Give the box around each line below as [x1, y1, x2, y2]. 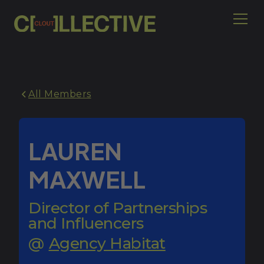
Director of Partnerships [28, 198, 207, 217]
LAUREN [28, 136, 122, 166]
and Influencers [28, 213, 144, 233]
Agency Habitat [48, 233, 166, 253]
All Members [28, 88, 91, 100]
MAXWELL [28, 164, 146, 194]
